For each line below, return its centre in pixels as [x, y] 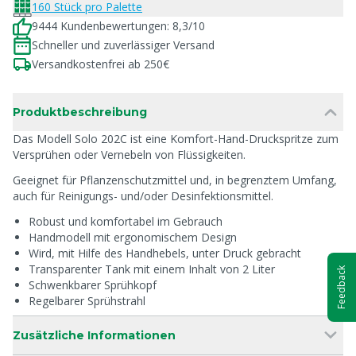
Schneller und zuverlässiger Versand [123, 45]
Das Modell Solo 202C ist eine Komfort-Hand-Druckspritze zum [176, 139]
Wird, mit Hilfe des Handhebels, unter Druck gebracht [165, 253]
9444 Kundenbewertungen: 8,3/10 [118, 26]
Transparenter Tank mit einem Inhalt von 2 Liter [152, 269]
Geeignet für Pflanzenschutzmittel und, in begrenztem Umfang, [175, 180]
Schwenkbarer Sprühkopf [93, 285]
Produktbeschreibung [80, 112]
